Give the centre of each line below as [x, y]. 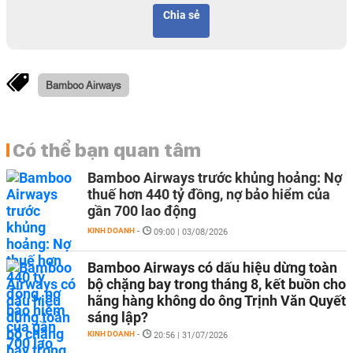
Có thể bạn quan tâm [107, 150]
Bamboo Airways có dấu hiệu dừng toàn [212, 268]
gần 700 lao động [142, 211]
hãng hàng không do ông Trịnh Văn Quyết [217, 301]
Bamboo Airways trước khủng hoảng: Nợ [215, 178]
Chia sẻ [181, 15]
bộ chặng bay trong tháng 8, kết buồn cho [217, 284]
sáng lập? [118, 317]
